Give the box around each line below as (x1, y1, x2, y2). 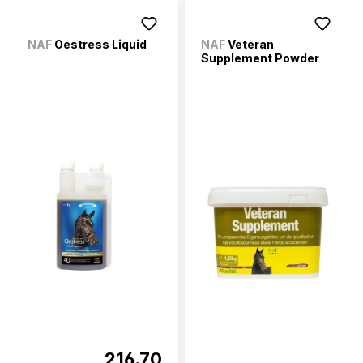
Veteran (225, 37, 274, 52)
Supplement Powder (201, 51, 319, 66)
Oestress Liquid (52, 37, 147, 52)
